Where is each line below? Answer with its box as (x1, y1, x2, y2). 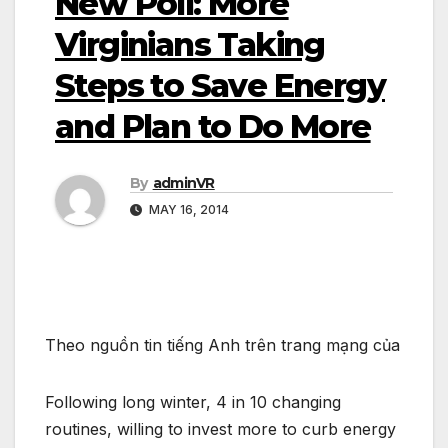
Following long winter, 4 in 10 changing (45, 392, 341, 413)
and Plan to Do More (55, 106, 371, 146)
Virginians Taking (55, 24, 325, 64)
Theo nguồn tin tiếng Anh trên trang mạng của (45, 335, 400, 356)
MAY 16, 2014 (146, 202, 229, 218)
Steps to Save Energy (55, 65, 385, 105)
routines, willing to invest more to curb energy (45, 419, 396, 440)
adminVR (152, 174, 215, 193)
